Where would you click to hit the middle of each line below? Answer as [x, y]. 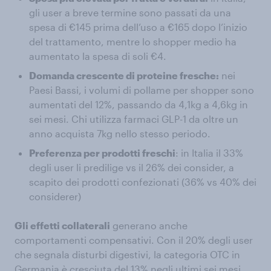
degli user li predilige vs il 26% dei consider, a [132, 168]
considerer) [55, 197]
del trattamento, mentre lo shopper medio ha [133, 42]
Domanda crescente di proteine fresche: [124, 76]
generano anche [149, 226]
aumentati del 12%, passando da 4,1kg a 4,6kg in [139, 105]
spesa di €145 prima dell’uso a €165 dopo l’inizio [138, 27]
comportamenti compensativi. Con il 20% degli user [134, 240]
